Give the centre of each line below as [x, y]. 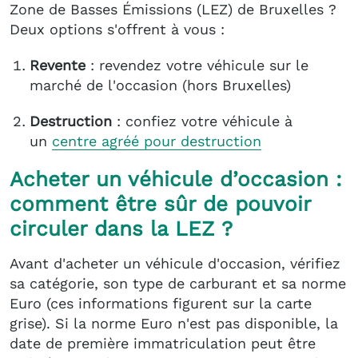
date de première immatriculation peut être [163, 344]
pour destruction [200, 141]
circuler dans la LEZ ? [121, 228]
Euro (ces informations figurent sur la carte [161, 304]
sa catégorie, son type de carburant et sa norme [178, 284]
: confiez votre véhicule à [202, 121]
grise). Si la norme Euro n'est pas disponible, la [174, 324]
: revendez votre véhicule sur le [199, 65]
